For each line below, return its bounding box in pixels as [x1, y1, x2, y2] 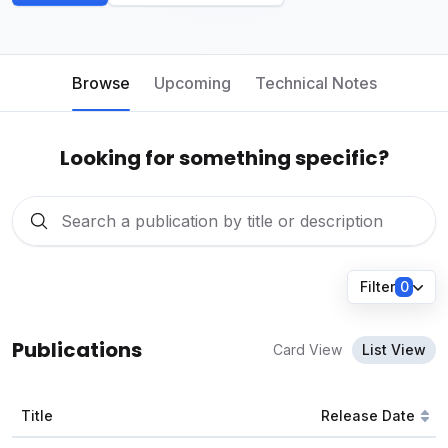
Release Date [321, 407, 415, 424]
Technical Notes [254, 73, 377, 93]
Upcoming [153, 73, 231, 93]
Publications [12, 336, 142, 364]
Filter [360, 278, 395, 295]
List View [362, 341, 426, 358]
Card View [273, 341, 342, 358]
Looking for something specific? [59, 144, 389, 172]
